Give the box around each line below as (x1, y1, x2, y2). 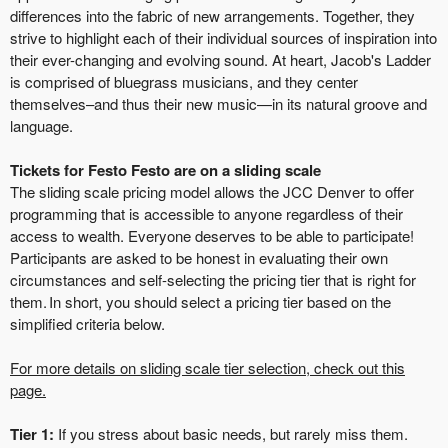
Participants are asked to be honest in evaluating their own (10, 246, 388, 268)
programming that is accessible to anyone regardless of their (10, 202, 403, 224)
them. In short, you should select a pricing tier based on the (10, 290, 391, 312)
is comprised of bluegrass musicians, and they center (10, 70, 358, 92)
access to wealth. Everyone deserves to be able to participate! (10, 224, 414, 246)
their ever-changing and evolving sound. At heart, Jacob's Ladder (10, 48, 431, 70)
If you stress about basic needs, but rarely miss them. (54, 422, 408, 444)
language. (10, 114, 81, 136)
